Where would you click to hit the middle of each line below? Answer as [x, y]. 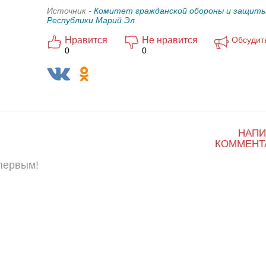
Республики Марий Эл [91, 20]
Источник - [70, 11]
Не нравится [170, 40]
